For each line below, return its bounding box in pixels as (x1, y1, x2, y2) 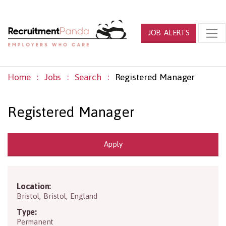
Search (75, 72, 101, 82)
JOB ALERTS (147, 28, 190, 37)
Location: (17, 182, 51, 191)
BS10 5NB (97, 191, 131, 200)
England (70, 192, 98, 200)
